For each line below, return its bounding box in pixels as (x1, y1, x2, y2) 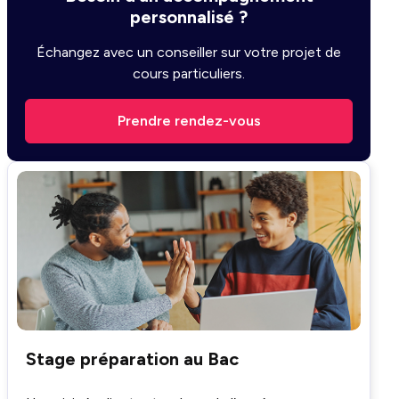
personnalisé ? (130, 6, 248, 28)
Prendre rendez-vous (117, 112, 261, 129)
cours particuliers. (133, 65, 245, 82)
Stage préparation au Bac (26, 348, 239, 370)
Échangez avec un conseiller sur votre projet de (37, 44, 341, 61)
